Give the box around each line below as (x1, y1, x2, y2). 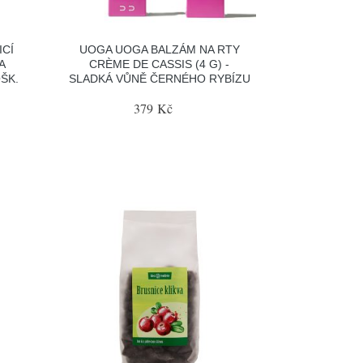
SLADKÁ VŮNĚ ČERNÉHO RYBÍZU (68, 71, 250, 85)
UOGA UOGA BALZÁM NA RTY (79, 42, 240, 56)
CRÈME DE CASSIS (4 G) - (89, 57, 230, 70)
